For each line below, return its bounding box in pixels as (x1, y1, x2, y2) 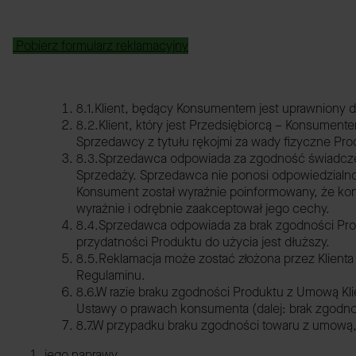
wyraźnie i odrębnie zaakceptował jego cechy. (76, 200, 330, 217)
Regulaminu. (76, 267, 145, 284)
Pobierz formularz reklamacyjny (13, 37, 188, 54)
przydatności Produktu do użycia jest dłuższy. (76, 234, 333, 250)
